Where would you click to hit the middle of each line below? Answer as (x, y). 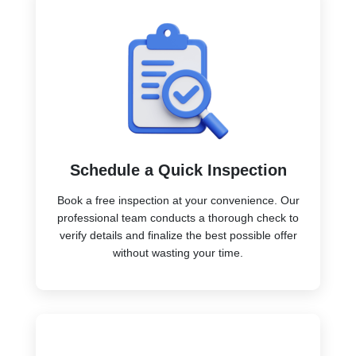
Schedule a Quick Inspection (178, 170)
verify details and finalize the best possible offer (178, 235)
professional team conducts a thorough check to (178, 217)
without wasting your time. (178, 252)
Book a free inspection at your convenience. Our (178, 200)
